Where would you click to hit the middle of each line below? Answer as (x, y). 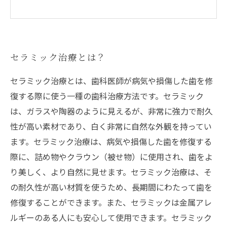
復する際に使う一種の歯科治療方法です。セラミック (107, 96)
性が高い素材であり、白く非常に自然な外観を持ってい (111, 126)
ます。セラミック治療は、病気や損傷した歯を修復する (111, 142)
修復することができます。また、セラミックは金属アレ (111, 202)
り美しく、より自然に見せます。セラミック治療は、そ (111, 172)
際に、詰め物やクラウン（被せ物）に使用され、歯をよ (111, 157)
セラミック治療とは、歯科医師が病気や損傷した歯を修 (111, 81)
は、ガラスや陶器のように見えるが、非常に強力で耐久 (111, 111)
